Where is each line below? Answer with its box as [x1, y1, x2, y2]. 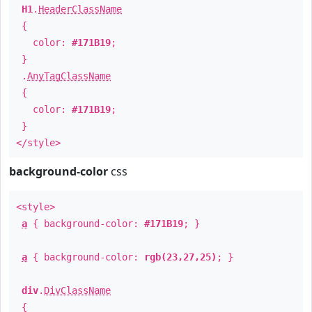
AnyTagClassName [27, 70, 111, 81]
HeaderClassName [38, 3, 122, 15]
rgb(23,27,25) [144, 251, 217, 263]
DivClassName [44, 285, 111, 296]
